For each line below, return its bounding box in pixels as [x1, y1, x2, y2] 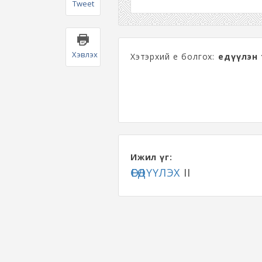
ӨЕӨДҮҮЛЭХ [130, 166, 181, 180]
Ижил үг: [130, 151, 173, 163]
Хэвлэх [72, 49, 98, 60]
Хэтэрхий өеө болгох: [130, 51, 218, 62]
